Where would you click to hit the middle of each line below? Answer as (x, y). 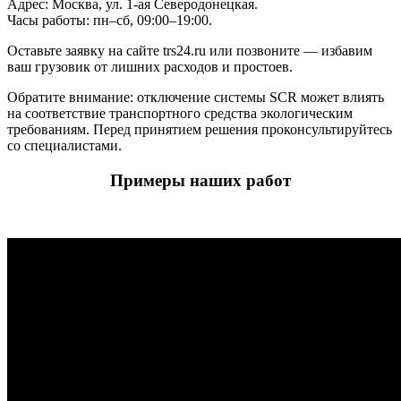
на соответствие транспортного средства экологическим (180, 114)
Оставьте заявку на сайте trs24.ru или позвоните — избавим (190, 51)
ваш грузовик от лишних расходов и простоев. (150, 67)
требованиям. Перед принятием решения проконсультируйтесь (200, 130)
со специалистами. (64, 146)
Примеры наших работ (200, 180)
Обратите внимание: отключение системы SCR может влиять (196, 98)
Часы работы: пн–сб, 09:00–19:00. (110, 21)
